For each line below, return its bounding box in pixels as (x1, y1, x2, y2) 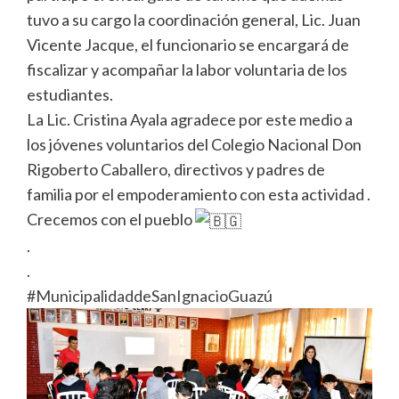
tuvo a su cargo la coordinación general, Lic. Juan (27, 10, 361, 29)
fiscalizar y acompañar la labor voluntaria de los (27, 60, 347, 79)
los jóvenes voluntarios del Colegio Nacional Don (27, 134, 362, 154)
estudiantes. (27, 85, 113, 104)
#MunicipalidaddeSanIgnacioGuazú (27, 286, 273, 306)
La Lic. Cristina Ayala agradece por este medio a (27, 110, 353, 129)
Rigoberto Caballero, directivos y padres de (27, 159, 325, 179)
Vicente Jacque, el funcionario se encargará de (27, 35, 349, 54)
